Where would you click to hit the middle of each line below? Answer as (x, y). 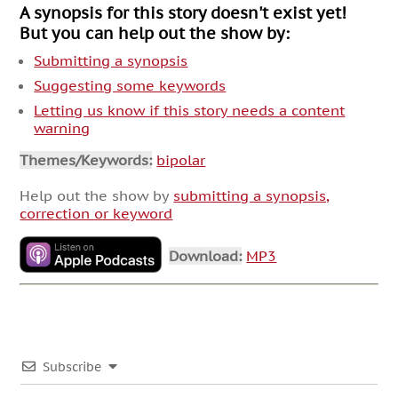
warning (62, 127)
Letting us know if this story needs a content (190, 110)
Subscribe (72, 366)
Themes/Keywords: (86, 159)
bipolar (181, 159)
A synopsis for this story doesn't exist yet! (183, 13)
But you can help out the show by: (155, 34)
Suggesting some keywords (130, 85)
